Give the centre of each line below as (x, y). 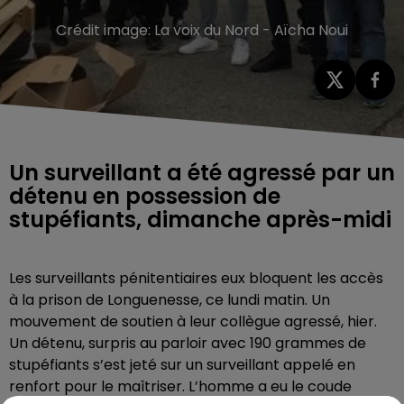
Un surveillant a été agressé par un (202, 172)
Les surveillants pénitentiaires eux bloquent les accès (196, 278)
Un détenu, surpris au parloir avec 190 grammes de (188, 343)
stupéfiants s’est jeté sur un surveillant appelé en (182, 364)
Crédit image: (105, 30)
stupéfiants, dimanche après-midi (200, 219)
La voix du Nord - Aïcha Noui (251, 30)
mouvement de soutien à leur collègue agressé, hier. (193, 321)
